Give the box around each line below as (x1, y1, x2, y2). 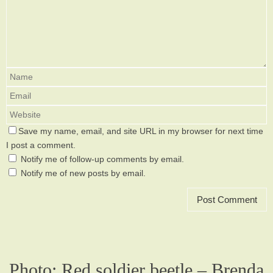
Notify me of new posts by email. (21, 169, 146, 179)
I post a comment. (6, 141, 76, 151)
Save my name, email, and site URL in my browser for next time (18, 127, 263, 136)
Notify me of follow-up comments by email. (21, 155, 184, 165)
